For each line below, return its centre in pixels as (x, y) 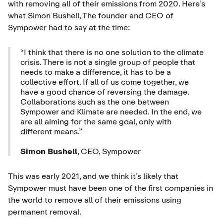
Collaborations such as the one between (95, 101)
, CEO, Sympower (109, 151)
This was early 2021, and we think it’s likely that (93, 176)
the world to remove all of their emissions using (95, 199)
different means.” (51, 131)
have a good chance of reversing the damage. (105, 91)
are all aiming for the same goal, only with (96, 121)
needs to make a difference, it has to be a (96, 72)
